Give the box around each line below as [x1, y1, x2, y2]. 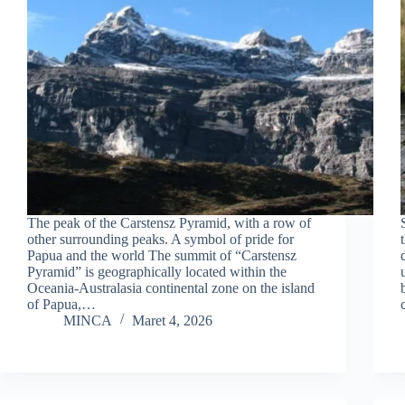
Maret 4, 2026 [132, 312, 212, 328]
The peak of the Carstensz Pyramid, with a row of [27, 214, 311, 231]
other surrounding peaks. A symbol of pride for [27, 231, 294, 247]
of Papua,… [27, 296, 96, 312]
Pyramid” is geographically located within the [27, 263, 287, 279]
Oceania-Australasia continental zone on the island [27, 279, 315, 296]
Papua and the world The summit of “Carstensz [27, 247, 297, 263]
